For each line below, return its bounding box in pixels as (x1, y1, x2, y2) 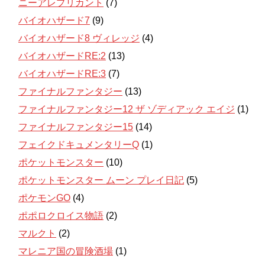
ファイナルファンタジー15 (18, 121, 133, 132)
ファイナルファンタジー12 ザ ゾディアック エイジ (18, 104, 235, 114)
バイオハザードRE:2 (18, 50, 106, 61)
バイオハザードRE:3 (18, 68, 106, 79)
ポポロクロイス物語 (18, 210, 104, 221)
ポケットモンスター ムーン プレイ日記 (18, 174, 184, 185)
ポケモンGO (18, 192, 70, 203)
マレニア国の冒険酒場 (18, 245, 113, 256)
